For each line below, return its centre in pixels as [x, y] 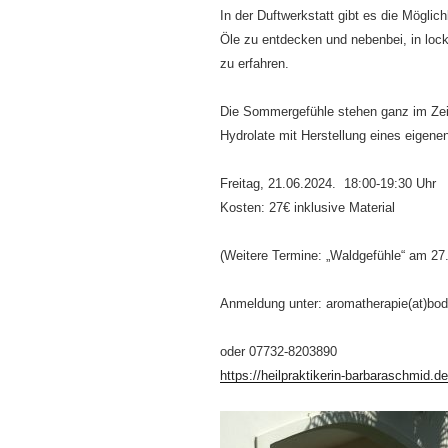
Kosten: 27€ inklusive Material [307, 208]
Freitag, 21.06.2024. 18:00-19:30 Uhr [328, 184]
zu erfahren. [256, 64]
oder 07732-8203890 [278, 352]
